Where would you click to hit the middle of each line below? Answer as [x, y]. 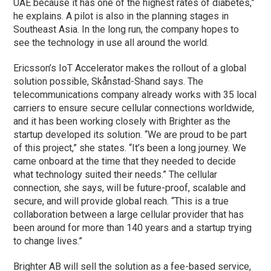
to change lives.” [48, 241]
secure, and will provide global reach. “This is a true [121, 201]
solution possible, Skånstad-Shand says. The [109, 81]
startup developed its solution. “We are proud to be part [130, 134]
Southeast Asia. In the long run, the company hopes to [126, 29]
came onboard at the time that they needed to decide [125, 161]
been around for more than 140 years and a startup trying [133, 227]
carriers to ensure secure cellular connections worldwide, [134, 108]
